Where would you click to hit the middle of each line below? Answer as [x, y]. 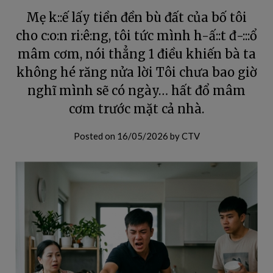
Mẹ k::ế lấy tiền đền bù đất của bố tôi [136, 17]
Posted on [95, 136]
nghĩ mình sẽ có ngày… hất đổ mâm [136, 90]
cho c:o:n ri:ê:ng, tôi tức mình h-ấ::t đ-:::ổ [136, 36]
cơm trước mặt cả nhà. [136, 109]
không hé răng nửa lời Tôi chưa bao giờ [136, 72]
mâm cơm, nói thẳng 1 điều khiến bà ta [136, 54]
